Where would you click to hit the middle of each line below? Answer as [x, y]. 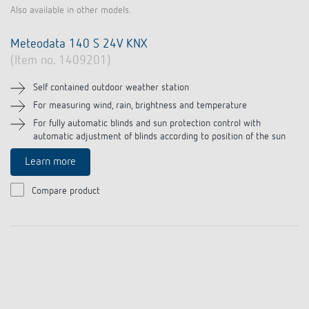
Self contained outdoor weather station [111, 88]
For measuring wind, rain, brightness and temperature [140, 106]
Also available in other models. [71, 10]
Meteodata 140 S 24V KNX [79, 44]
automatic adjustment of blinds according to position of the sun [159, 137]
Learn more [50, 162]
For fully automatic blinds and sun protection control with [147, 123]
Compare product [66, 191]
